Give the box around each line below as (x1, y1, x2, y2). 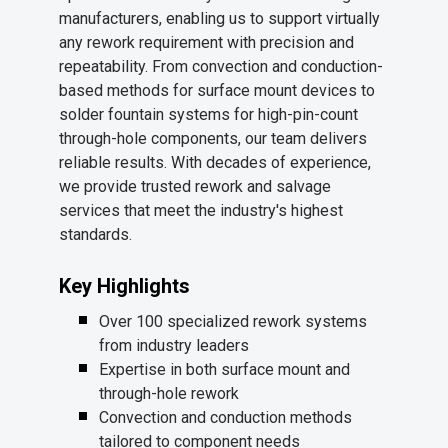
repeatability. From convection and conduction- (59, 57, 383, 77)
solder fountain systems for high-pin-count (59, 105, 358, 125)
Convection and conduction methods (99, 408, 352, 428)
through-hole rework (99, 384, 239, 404)
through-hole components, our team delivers (59, 129, 367, 149)
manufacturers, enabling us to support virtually (59, 9, 380, 29)
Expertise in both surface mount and (99, 360, 350, 380)
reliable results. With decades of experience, (59, 153, 371, 173)
